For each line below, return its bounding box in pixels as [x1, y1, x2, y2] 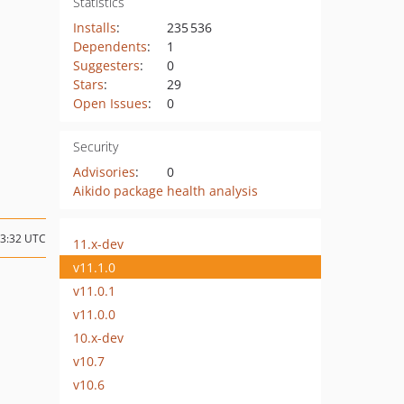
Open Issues [72, 95, 148, 112]
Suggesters [72, 57, 140, 74]
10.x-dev [73, 328, 124, 346]
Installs [72, 19, 116, 36]
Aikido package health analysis [72, 182, 258, 199]
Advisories [72, 163, 135, 180]
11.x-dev [73, 234, 124, 252]
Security [72, 138, 118, 155]
